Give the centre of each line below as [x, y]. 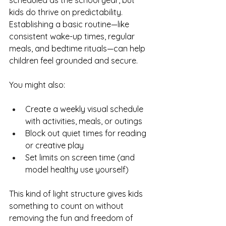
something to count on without [67, 206]
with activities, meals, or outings [84, 121]
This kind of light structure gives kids [77, 194]
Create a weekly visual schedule [85, 109]
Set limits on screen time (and [81, 157]
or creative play [54, 145]
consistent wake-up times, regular [73, 36]
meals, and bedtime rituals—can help [78, 48]
